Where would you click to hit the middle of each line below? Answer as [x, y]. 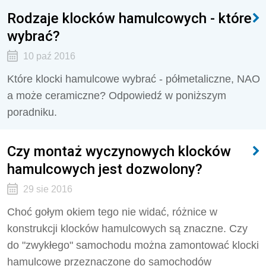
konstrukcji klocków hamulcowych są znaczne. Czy [127, 229]
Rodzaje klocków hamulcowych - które [129, 18]
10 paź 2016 [49, 56]
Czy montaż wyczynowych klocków [119, 151]
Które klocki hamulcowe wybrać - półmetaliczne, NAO [134, 79]
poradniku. [32, 112]
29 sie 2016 [47, 189]
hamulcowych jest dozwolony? [105, 169]
